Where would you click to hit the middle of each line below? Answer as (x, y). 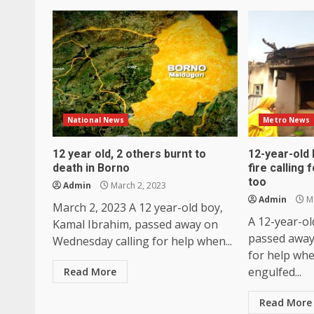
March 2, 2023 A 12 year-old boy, (138, 207)
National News (96, 120)
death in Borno (91, 168)
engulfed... (275, 272)
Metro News (287, 120)
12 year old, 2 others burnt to (129, 153)
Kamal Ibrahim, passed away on (135, 224)
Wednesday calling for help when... (142, 241)
